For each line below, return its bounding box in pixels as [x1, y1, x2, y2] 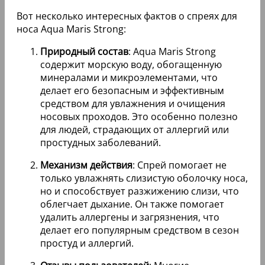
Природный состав [40, 45, 128, 59]
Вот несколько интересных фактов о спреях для [17, 9, 237, 23]
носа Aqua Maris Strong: [17, 22, 126, 36]
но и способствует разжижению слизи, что [40, 185, 239, 198]
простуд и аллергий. [40, 237, 134, 250]
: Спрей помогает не [132, 159, 227, 172]
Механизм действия [40, 159, 132, 172]
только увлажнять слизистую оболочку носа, [40, 172, 248, 185]
